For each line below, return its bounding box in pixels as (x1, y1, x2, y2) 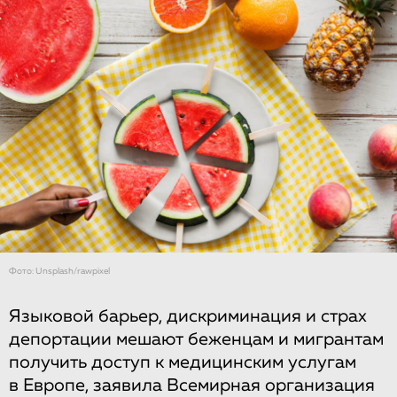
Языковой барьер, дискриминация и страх (9, 307, 367, 325)
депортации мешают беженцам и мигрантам (9, 330, 384, 348)
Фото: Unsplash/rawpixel (9, 266, 110, 276)
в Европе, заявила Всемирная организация (9, 376, 375, 394)
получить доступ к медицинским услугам (9, 353, 356, 371)
